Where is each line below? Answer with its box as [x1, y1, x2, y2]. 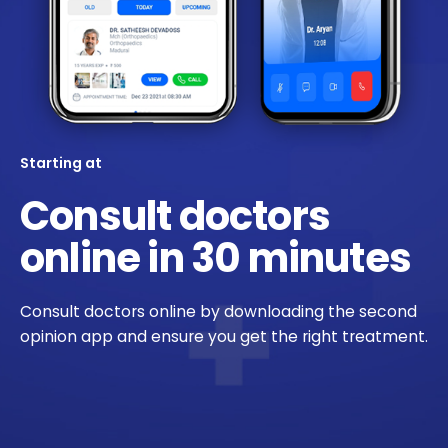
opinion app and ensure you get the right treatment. [20, 326, 428, 348]
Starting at [20, 153, 105, 174]
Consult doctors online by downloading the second [20, 301, 417, 323]
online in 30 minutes [20, 230, 411, 287]
